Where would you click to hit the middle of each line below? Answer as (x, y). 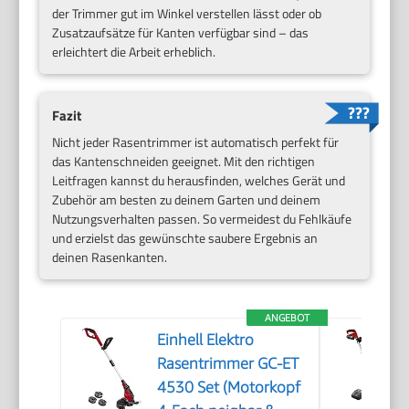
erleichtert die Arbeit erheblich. (134, 52)
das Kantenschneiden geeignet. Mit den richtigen (184, 162)
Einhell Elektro (206, 340)
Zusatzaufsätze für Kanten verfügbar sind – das (181, 33)
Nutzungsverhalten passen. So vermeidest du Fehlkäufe (202, 219)
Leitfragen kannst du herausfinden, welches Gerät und (199, 181)
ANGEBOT (288, 318)
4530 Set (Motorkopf (229, 388)
